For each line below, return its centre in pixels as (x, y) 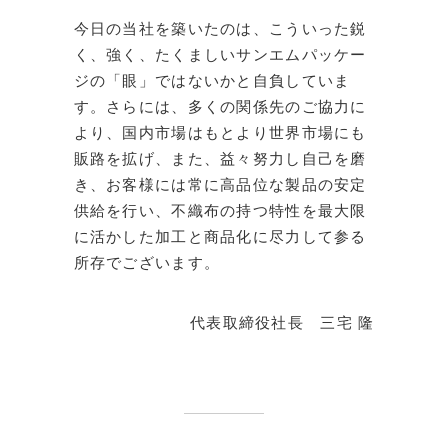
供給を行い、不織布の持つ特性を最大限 (220, 210)
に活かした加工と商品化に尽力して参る (220, 236)
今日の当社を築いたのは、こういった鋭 (220, 28)
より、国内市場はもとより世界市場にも (220, 132)
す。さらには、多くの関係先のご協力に (220, 106)
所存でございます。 (147, 262)
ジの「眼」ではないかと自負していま (212, 80)
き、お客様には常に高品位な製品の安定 (220, 184)
